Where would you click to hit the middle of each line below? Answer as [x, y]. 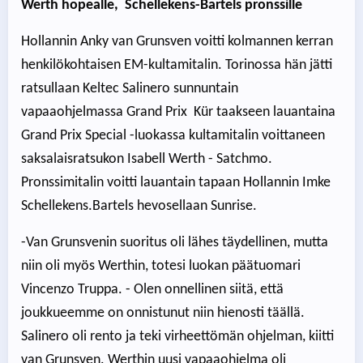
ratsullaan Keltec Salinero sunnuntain [130, 89]
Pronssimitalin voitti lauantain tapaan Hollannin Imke [176, 183]
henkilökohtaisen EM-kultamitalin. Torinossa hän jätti [177, 66]
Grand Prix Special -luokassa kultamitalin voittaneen [173, 136]
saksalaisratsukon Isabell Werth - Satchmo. [147, 160]
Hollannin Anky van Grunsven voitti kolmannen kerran [177, 42]
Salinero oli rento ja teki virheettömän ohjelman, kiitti [177, 337]
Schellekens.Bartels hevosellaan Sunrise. [139, 207]
